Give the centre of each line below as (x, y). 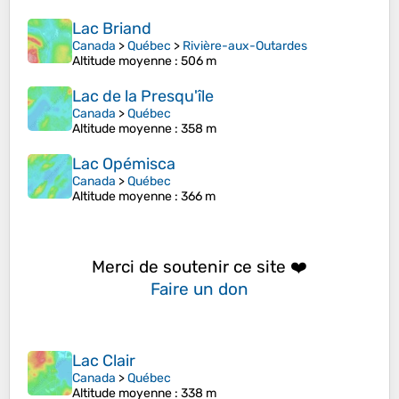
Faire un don (199, 289)
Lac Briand (112, 29)
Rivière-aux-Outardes (245, 46)
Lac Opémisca (124, 164)
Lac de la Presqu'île (143, 97)
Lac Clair (104, 361)
